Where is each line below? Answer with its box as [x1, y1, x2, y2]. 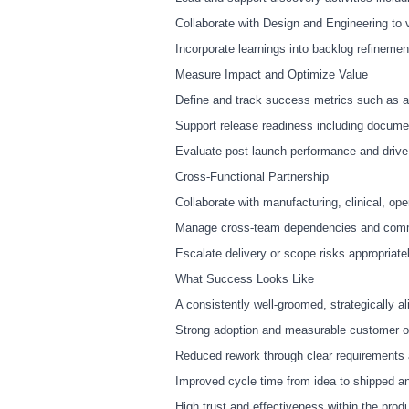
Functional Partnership [210, 170, 329, 184]
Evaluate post [175, 144, 248, 159]
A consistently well [175, 298, 274, 312]
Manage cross [175, 221, 250, 236]
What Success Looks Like [175, 272, 314, 287]
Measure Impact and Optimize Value [175, 68, 368, 82]
